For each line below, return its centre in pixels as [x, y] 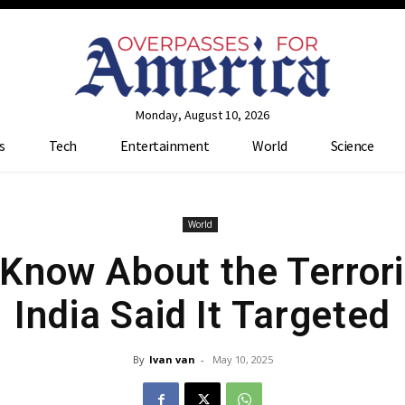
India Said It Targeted [202, 315]
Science [352, 145]
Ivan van [172, 359]
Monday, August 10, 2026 [202, 114]
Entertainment [165, 145]
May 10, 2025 [242, 359]
